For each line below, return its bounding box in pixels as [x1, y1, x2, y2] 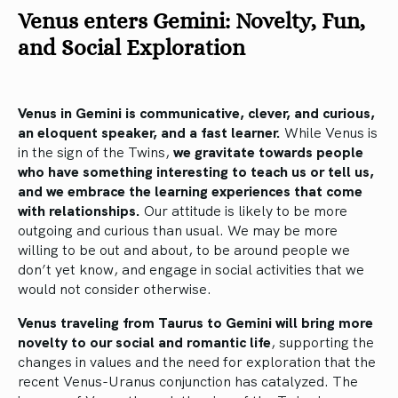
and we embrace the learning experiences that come [18, 180, 362, 201]
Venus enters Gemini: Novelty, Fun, [18, 8, 365, 35]
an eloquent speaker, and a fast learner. [18, 122, 281, 142]
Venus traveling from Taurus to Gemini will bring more [18, 312, 373, 332]
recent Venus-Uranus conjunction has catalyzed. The [18, 370, 358, 391]
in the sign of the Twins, [18, 141, 173, 162]
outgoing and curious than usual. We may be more [18, 219, 338, 240]
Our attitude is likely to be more [140, 200, 347, 220]
